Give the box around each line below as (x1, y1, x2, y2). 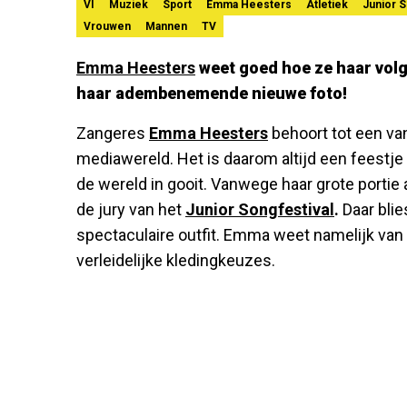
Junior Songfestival (185, 199, 334, 219)
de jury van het (76, 199, 185, 219)
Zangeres (76, 123, 149, 143)
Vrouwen (84, 19, 131, 33)
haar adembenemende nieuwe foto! (76, 83, 347, 103)
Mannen (145, 19, 187, 33)
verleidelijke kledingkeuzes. (76, 250, 275, 270)
